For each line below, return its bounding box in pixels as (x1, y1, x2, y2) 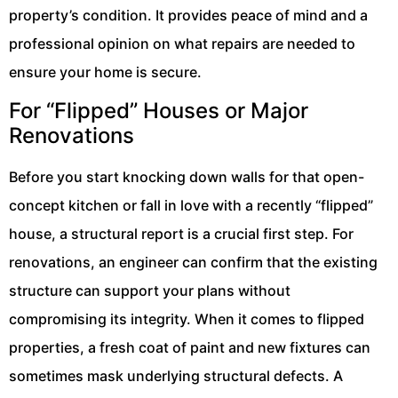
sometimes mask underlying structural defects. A (9, 367, 343, 386)
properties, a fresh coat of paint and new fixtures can (9, 338, 370, 357)
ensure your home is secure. (9, 62, 202, 81)
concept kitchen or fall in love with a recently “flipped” (9, 196, 373, 215)
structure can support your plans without (9, 282, 291, 300)
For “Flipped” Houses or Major (9, 98, 308, 124)
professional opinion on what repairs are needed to (9, 34, 355, 52)
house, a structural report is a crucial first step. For (9, 225, 354, 243)
